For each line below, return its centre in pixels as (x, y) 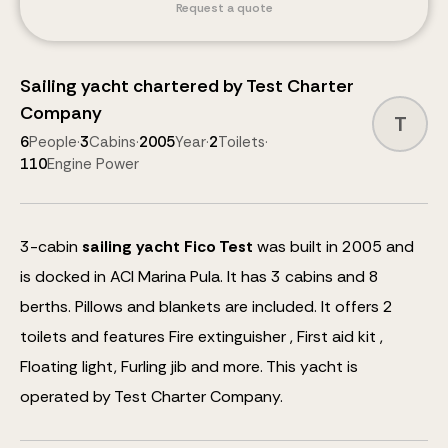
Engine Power (93, 164)
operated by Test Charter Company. (151, 396)
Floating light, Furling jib (103, 366)
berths (44, 306)
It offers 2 (357, 306)
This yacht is (312, 366)
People (53, 142)
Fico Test (218, 246)
